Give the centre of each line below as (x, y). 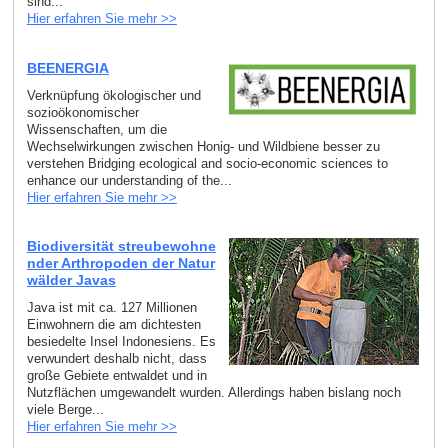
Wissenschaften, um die (96, 129)
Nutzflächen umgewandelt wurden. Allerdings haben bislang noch (213, 393)
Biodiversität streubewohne (121, 246)
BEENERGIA (67, 67)
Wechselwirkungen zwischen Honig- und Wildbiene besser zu (203, 146)
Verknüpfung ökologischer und (113, 95)
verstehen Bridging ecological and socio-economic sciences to (207, 163)
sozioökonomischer (82, 112)
